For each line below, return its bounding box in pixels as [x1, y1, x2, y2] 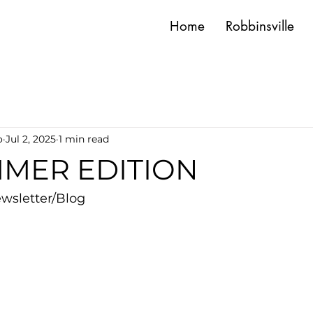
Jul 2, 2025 [6, 132, 56, 145]
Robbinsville [226, 17, 294, 35]
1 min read [59, 132, 109, 145]
